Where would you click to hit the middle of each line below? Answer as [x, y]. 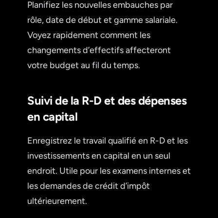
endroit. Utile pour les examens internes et [109, 171]
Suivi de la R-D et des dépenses [107, 100]
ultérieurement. [57, 201]
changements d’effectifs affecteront [99, 50]
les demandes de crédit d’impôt [89, 186]
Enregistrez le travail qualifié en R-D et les [108, 140]
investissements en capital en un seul [99, 155]
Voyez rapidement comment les [89, 35]
